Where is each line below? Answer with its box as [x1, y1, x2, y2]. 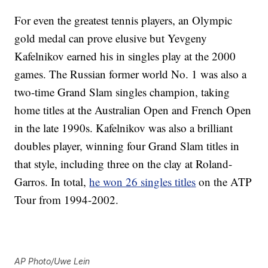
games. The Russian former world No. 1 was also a [14, 66, 247, 82]
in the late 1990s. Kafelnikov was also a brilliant [14, 120, 233, 136]
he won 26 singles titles [89, 174, 196, 190]
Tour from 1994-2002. [14, 192, 119, 208]
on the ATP [196, 174, 252, 190]
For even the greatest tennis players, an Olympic [14, 13, 233, 28]
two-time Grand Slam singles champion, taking [14, 84, 230, 100]
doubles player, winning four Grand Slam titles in [14, 138, 240, 154]
